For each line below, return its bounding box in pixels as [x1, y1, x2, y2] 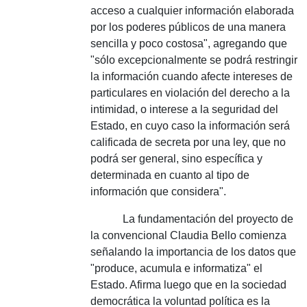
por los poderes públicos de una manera [90, 21, 286, 33]
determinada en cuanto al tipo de [90, 169, 249, 181]
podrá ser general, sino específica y [90, 153, 262, 164]
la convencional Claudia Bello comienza [90, 230, 286, 241]
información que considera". [90, 186, 226, 197]
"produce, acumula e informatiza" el [90, 262, 262, 274]
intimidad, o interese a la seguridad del [90, 103, 278, 115]
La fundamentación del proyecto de [123, 213, 294, 225]
